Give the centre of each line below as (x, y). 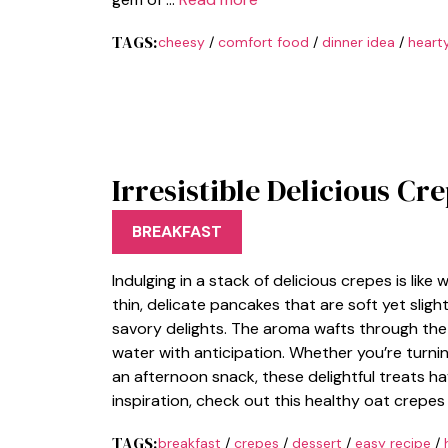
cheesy (181, 42)
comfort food (263, 42)
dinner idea (358, 42)
